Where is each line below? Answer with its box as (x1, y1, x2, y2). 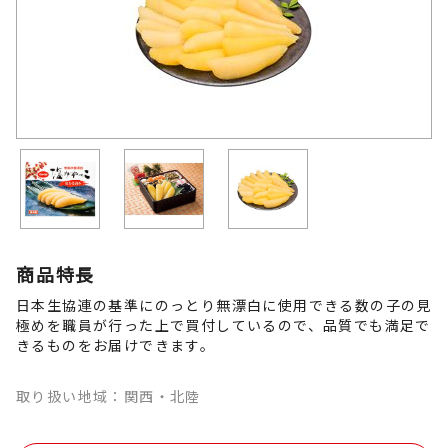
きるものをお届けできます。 (16, 335, 216, 355)
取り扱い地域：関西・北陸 (16, 386, 201, 406)
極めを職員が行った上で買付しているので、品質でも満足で (16, 315, 431, 335)
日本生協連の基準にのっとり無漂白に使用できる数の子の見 (16, 295, 432, 315)
